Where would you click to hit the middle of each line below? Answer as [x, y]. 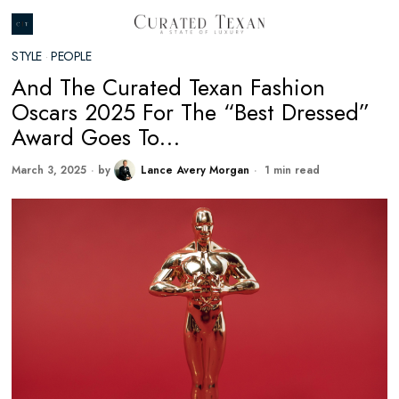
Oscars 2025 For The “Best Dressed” [191, 113]
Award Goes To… [96, 138]
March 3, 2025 [49, 170]
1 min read [291, 170]
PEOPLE [71, 56]
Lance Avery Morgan [195, 170]
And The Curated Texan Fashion [169, 88]
